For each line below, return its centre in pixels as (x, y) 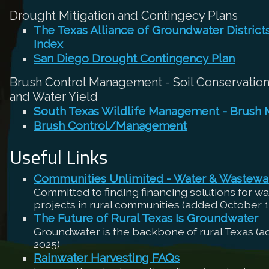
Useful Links (59, 157)
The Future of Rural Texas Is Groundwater (146, 218)
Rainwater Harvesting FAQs (107, 258)
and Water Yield (54, 97)
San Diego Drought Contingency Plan (134, 59)
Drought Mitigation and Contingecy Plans (124, 16)
